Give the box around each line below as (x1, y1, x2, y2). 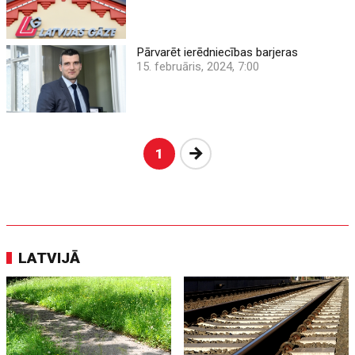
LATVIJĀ (18, 248, 81, 267)
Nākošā (202, 144, 250, 161)
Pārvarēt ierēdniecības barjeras (136, 44, 299, 59)
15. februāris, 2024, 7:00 (136, 59, 260, 74)
